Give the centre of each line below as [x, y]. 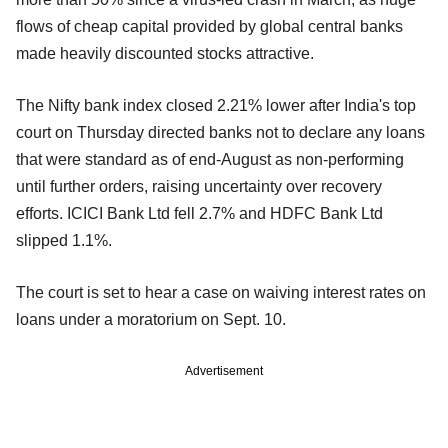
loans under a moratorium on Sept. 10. [151, 319]
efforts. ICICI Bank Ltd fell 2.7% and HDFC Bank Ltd [199, 213]
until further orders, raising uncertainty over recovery [199, 186]
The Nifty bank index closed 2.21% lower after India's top [216, 105]
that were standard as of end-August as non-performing [210, 159]
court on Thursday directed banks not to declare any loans [220, 132]
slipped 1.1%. [64, 240]
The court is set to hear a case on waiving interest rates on [221, 292]
